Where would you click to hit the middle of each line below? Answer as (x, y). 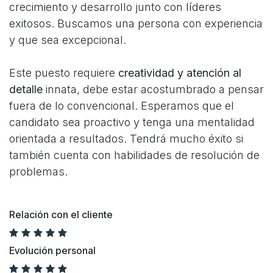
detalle (26, 89)
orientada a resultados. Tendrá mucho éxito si (126, 138)
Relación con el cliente (61, 214)
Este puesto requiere (64, 73)
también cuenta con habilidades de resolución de (134, 155)
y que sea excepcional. (68, 40)
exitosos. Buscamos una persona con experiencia (136, 23)
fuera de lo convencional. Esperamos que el (122, 105)
